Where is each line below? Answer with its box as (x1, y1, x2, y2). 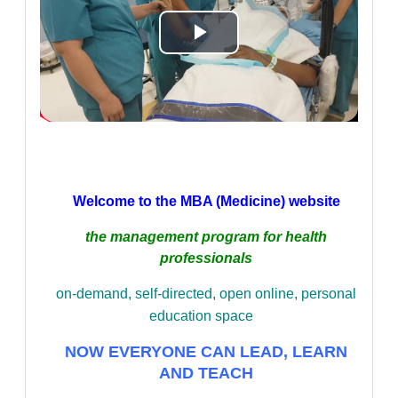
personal (301, 286, 356, 302)
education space (148, 308, 260, 324)
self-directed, (135, 286, 219, 302)
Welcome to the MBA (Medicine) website (72, 194, 340, 210)
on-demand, (56, 286, 135, 302)
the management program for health (85, 229, 327, 245)
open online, (219, 286, 301, 302)
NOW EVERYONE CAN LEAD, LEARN (65, 343, 347, 362)
